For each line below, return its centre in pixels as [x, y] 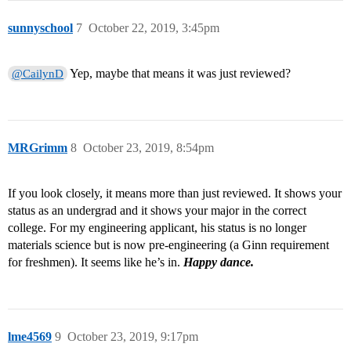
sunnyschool [40, 28]
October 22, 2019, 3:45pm [154, 28]
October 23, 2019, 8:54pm [148, 148]
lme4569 [30, 337]
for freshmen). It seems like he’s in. [96, 262]
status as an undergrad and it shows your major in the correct [157, 211]
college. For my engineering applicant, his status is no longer [157, 228]
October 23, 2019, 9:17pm [133, 337]
